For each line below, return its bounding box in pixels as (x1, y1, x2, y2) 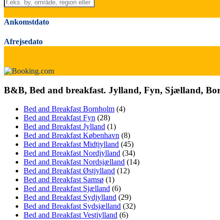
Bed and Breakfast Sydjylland (24, 193, 116, 202)
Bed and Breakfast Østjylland (24, 166, 115, 175)
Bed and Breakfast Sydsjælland (24, 202, 121, 211)
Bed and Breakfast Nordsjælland (24, 158, 125, 166)
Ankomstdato (4, 18, 49, 27)
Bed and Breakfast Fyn (24, 113, 95, 122)
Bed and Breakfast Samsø (24, 175, 104, 184)
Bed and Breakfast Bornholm (24, 105, 114, 113)
